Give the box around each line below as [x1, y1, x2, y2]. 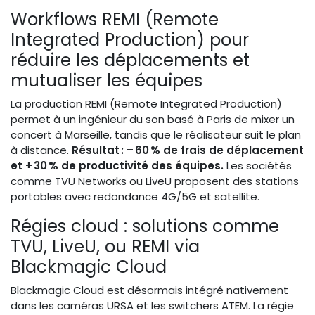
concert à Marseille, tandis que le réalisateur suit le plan [11, 127, 301, 143]
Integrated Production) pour [11, 27, 249, 53]
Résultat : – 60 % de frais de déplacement [72, 143, 304, 158]
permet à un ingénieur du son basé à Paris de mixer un [11, 112, 295, 127]
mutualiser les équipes [11, 68, 202, 94]
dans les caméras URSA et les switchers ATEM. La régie [11, 298, 294, 314]
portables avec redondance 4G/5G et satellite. [11, 189, 259, 205]
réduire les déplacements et [11, 48, 250, 73]
